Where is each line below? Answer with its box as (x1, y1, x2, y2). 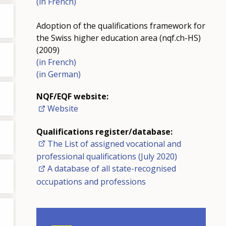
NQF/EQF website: (36, 90, 108, 102)
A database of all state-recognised (47, 163, 176, 175)
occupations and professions (36, 176, 146, 187)
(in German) (36, 68, 81, 80)
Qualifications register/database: (36, 126, 173, 137)
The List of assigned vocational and (47, 138, 181, 149)
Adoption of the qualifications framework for (36, 20, 205, 31)
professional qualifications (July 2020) (36, 151, 177, 162)
